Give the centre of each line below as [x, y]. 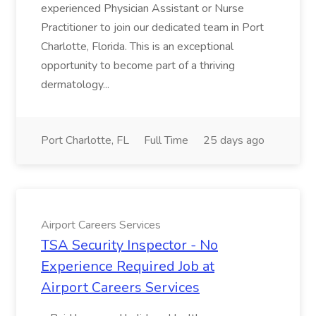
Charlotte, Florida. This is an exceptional [137, 47]
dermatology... [77, 85]
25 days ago [234, 140]
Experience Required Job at [128, 266]
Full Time [166, 140]
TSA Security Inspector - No [129, 245]
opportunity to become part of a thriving [138, 66]
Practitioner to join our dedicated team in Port [152, 28]
